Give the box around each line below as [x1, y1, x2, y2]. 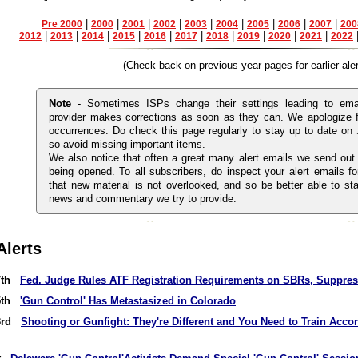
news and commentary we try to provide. [49, 193, 237, 205]
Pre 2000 [42, 18, 82, 30]
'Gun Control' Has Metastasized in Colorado [20, 295, 236, 307]
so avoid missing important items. [49, 138, 205, 150]
